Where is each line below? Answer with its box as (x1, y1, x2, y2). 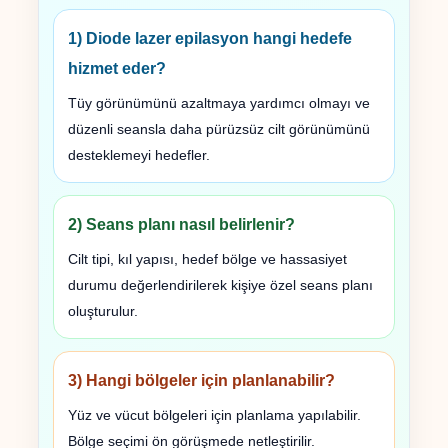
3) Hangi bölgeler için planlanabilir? (68, 372, 335, 390)
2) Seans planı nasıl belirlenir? (68, 216, 295, 234)
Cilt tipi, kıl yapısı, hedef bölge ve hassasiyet (68, 251, 347, 268)
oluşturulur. (68, 303, 138, 320)
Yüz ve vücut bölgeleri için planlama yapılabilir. (68, 407, 361, 424)
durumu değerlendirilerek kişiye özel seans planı (68, 277, 373, 294)
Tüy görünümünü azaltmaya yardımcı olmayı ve (68, 95, 370, 112)
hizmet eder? (68, 60, 166, 78)
